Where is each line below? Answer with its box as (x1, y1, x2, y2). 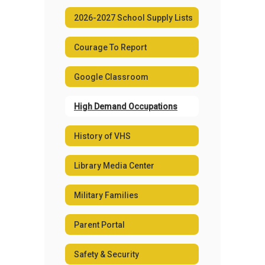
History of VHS (74, 131, 131, 141)
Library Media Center (74, 160, 154, 170)
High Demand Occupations (74, 101, 177, 111)
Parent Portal (74, 219, 125, 230)
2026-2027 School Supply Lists (74, 12, 193, 22)
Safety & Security (74, 249, 139, 259)
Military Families (74, 190, 138, 200)
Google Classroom (74, 72, 148, 82)
